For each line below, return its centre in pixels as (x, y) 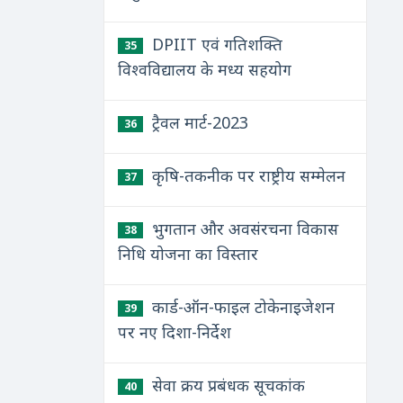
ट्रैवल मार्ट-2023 (197, 122)
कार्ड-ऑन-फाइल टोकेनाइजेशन (241, 307)
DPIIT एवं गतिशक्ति (215, 44)
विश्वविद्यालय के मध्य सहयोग (204, 69)
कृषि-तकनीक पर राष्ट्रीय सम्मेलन (246, 175)
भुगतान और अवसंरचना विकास (242, 228)
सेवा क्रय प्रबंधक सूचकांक (226, 385)
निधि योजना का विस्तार (188, 254)
